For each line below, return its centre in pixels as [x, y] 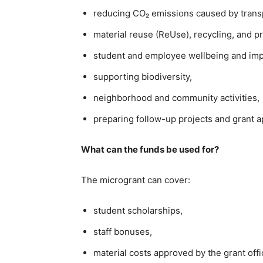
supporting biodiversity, [143, 76]
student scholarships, [138, 210]
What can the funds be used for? [150, 149]
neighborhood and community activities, [176, 97]
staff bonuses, [123, 231]
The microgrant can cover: [136, 180]
